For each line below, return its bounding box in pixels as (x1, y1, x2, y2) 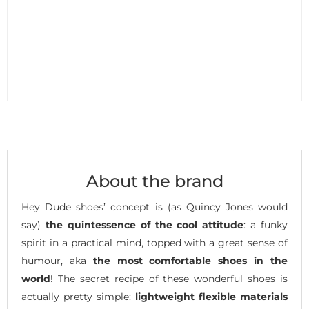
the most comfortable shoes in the (92, 254, 288, 267)
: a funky (243, 218, 288, 231)
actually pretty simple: (21, 290, 135, 303)
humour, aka (21, 254, 93, 267)
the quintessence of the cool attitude (45, 218, 244, 231)
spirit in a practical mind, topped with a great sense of (21, 236, 288, 249)
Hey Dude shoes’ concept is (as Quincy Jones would (21, 200, 288, 213)
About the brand (86, 170, 223, 192)
